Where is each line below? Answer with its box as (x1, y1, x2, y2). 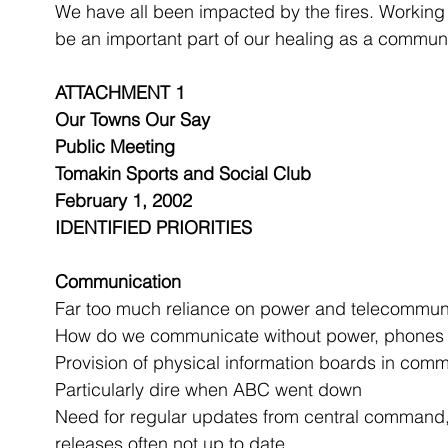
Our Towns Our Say (55, 108, 210, 131)
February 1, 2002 (55, 189, 192, 212)
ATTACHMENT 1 (55, 81, 185, 104)
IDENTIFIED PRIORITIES (55, 216, 252, 239)
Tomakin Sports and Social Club (55, 162, 311, 185)
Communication (55, 270, 181, 293)
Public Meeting (55, 135, 175, 158)
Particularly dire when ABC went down (55, 378, 362, 401)
